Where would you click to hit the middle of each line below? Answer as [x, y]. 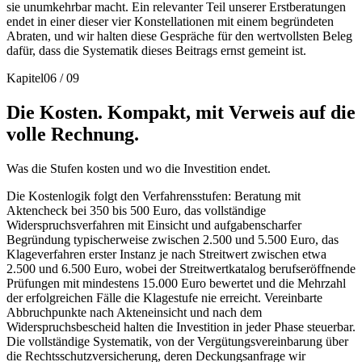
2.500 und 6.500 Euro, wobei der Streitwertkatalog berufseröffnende [181, 268]
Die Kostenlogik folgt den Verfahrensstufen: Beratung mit [154, 196]
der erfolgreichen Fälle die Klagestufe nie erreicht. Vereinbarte [164, 297]
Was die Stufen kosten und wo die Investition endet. [139, 168]
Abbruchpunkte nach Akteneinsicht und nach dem [134, 312]
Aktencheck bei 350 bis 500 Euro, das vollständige [136, 210]
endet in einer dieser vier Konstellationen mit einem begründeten [170, 21]
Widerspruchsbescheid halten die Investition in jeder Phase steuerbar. [181, 326]
